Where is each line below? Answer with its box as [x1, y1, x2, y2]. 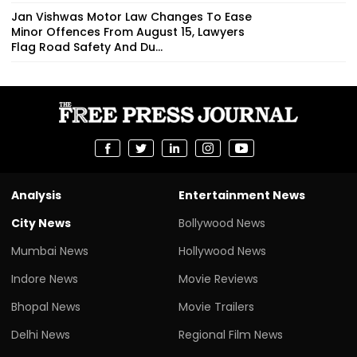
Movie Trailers [178, 298, 254, 315]
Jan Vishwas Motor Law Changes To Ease [11, 8, 252, 25]
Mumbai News [11, 242, 88, 259]
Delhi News [11, 326, 70, 343]
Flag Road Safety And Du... [11, 38, 163, 55]
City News [11, 214, 71, 231]
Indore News [11, 270, 78, 287]
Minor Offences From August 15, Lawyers [11, 23, 245, 40]
